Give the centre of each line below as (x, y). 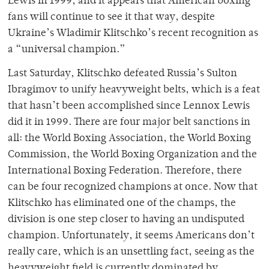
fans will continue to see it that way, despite (111, 18)
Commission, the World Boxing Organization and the (132, 155)
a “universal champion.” (67, 50)
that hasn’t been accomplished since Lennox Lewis (129, 107)
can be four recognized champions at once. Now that (133, 188)
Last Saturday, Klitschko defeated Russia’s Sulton (122, 74)
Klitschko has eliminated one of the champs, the (122, 204)
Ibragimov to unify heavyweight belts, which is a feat (134, 90)
